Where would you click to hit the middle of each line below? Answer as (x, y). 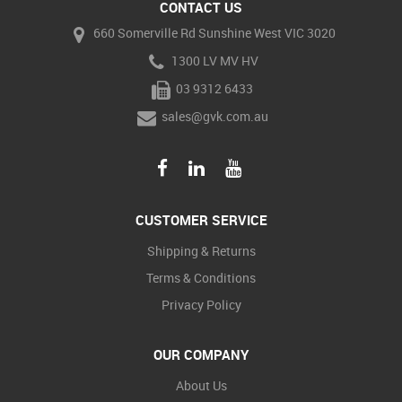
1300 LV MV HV (213, 61)
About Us (201, 385)
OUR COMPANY (201, 354)
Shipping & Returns (201, 250)
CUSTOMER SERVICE (201, 219)
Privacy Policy (201, 304)
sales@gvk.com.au (213, 117)
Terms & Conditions (201, 277)
